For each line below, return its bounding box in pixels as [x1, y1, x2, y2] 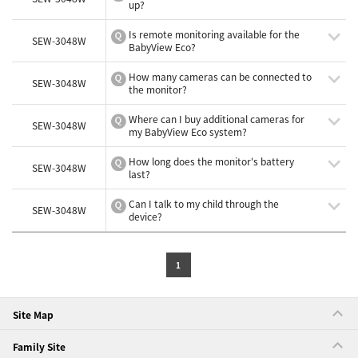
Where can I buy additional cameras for [129, 111, 305, 126]
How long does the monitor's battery [129, 153, 295, 169]
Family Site [13, 339, 66, 354]
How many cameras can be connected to [129, 69, 312, 84]
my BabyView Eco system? [129, 124, 248, 139]
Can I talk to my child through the [129, 196, 280, 211]
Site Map [13, 307, 54, 322]
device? [129, 209, 163, 224]
